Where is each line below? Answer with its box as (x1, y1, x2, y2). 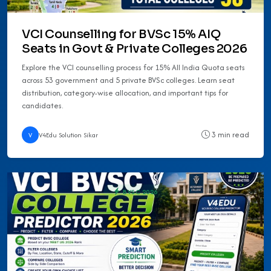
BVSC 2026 (120, 186, 158, 197)
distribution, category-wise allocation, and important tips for (22, 87, 228, 99)
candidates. (22, 99, 63, 111)
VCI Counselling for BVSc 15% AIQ (22, 26, 221, 42)
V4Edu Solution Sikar (39, 129, 98, 140)
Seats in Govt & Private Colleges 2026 (22, 41, 247, 56)
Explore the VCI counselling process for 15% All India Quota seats (22, 61, 245, 73)
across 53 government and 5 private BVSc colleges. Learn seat (22, 74, 235, 86)
